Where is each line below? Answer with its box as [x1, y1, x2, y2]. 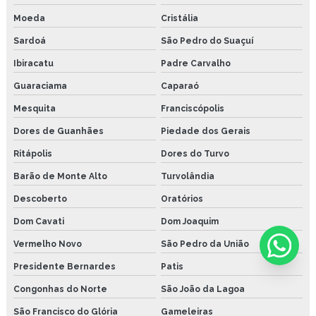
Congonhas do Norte [13, 284, 107, 294]
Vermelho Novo [13, 238, 82, 249]
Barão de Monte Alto [13, 171, 107, 181]
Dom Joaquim [160, 216, 219, 226]
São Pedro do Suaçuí [160, 35, 253, 46]
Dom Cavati [13, 216, 64, 226]
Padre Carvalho [160, 58, 231, 68]
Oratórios [160, 193, 203, 204]
